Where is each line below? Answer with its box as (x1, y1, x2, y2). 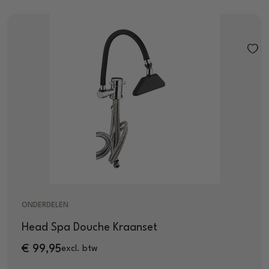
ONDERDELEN (22, 201, 68, 209)
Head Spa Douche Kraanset (22, 222, 157, 233)
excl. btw (61, 244, 98, 254)
